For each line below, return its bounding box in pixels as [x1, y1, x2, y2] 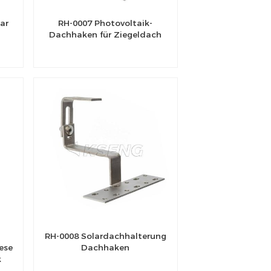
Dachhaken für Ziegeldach [49, 30, 162, 40]
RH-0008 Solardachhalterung [44, 230, 166, 241]
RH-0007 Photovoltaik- [58, 18, 153, 28]
